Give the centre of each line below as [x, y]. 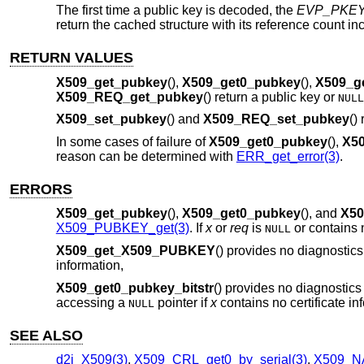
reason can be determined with [146, 156]
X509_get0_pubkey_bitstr [134, 288]
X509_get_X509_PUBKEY [135, 250]
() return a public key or [270, 97]
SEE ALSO [47, 335]
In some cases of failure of [132, 141]
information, [89, 265]
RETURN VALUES [72, 57]
